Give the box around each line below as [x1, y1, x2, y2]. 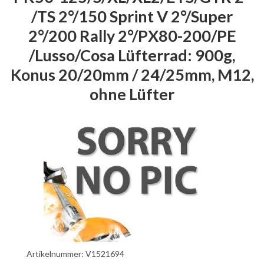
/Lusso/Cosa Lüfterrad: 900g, [29, 45, 235, 65]
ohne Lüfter [90, 84, 174, 104]
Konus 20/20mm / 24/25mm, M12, [10, 64, 254, 84]
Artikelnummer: [27, 248, 85, 259]
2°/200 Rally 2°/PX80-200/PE [28, 25, 236, 45]
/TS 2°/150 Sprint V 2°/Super [31, 6, 233, 26]
